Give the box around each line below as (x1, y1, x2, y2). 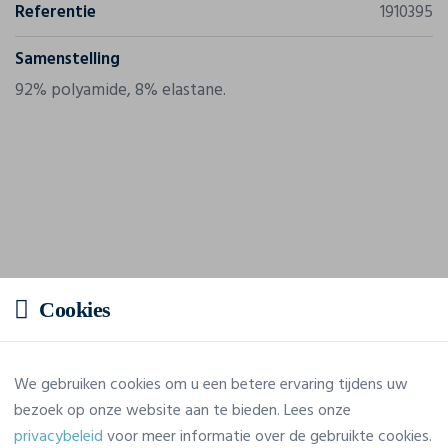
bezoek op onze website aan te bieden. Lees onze (14, 398, 351, 424)
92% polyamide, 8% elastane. (15, 76, 226, 104)
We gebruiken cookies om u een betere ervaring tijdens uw (14, 372, 408, 398)
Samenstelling (15, 45, 120, 73)
